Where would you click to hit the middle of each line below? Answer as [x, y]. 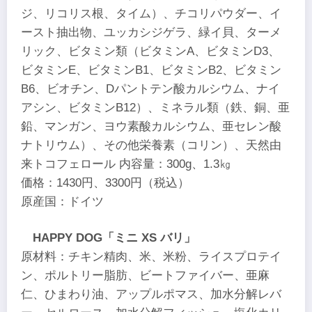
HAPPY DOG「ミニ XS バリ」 [115, 237]
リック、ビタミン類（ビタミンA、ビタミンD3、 [150, 52]
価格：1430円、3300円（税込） [105, 183]
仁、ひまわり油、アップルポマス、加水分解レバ [151, 294]
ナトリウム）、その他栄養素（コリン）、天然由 [151, 146]
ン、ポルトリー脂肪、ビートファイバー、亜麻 [145, 275]
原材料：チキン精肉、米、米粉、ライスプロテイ [151, 256]
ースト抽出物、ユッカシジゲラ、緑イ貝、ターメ [151, 33]
